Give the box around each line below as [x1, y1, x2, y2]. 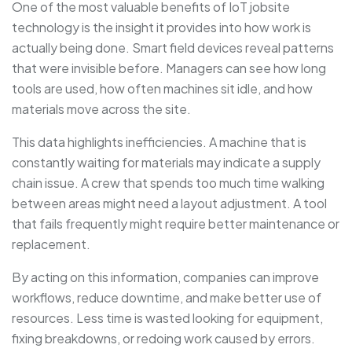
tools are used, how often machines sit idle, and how [12, 80, 313, 97]
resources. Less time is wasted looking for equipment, [12, 310, 323, 327]
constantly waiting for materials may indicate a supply [12, 154, 321, 171]
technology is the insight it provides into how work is [12, 19, 311, 36]
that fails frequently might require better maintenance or [12, 215, 339, 233]
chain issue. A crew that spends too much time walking [12, 174, 324, 192]
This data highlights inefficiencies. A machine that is [12, 134, 306, 151]
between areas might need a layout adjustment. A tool [12, 195, 327, 212]
